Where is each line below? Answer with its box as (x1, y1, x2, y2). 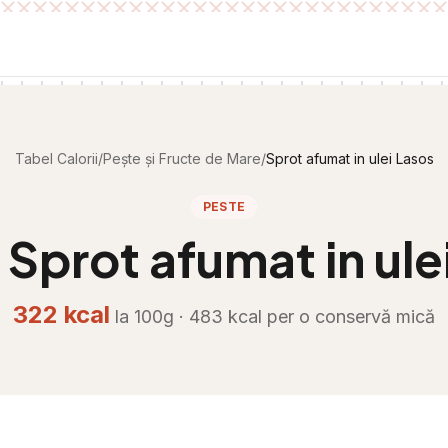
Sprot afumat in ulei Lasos (265, 150, 434, 167)
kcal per (223, 306, 299, 327)
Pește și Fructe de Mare (102, 150, 261, 167)
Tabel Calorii (14, 150, 98, 167)
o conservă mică (299, 306, 435, 327)
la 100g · (115, 306, 189, 327)
